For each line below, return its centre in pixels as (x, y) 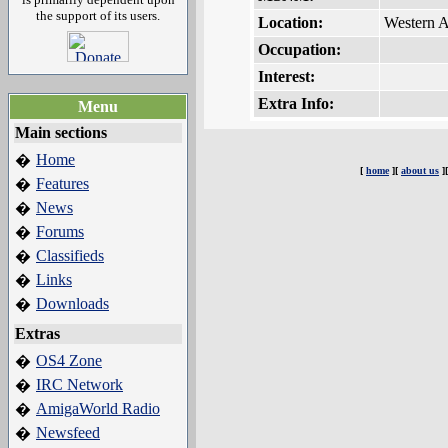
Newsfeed (68, 432)
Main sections (61, 132)
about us (420, 170)
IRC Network (79, 384)
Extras (37, 333)
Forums (60, 231)
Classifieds (70, 255)
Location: (290, 23)
